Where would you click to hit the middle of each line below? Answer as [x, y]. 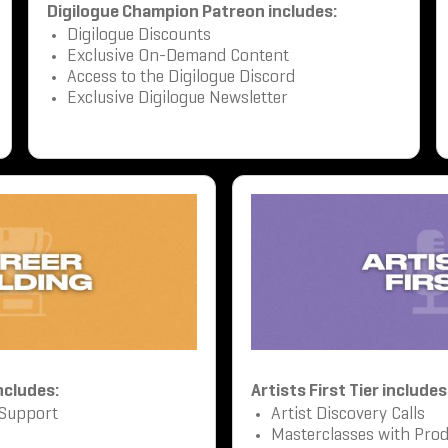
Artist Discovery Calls [348, 414]
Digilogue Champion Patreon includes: [191, 12]
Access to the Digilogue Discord [180, 77]
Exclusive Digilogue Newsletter [177, 98]
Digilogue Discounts [138, 35]
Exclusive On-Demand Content [177, 56]
